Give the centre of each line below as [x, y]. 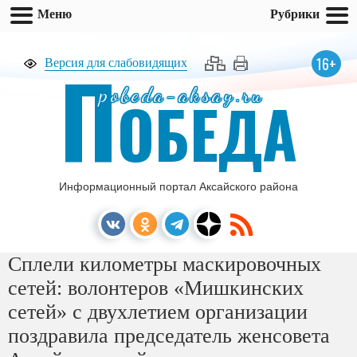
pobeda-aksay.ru [182, 95]
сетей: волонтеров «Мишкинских [156, 288]
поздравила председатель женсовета [169, 336]
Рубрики [295, 14]
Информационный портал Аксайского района [178, 186]
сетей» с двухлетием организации [158, 312]
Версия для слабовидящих [116, 63]
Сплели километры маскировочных [165, 264]
